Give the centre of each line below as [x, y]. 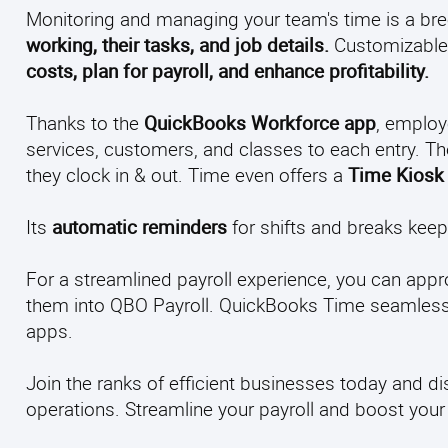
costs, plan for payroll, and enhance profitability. [227, 70]
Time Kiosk [396, 174]
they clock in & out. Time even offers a [187, 174]
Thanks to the [85, 122]
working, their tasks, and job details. [177, 44]
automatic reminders [139, 226]
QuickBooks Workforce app [260, 122]
